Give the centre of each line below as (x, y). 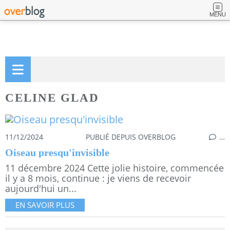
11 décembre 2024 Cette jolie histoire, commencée (114, 168)
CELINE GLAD (52, 98)
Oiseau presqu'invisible (57, 153)
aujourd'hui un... (41, 189)
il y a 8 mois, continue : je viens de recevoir (98, 178)
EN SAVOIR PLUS (45, 205)
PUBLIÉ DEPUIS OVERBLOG (131, 137)
